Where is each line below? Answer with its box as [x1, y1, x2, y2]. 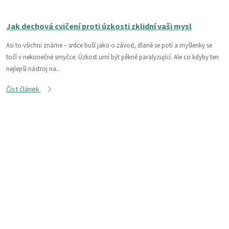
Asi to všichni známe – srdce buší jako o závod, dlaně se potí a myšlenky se [6, 40, 212, 50]
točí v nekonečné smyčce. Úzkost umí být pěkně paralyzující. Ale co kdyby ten [6, 52, 219, 62]
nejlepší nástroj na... [6, 64, 61, 74]
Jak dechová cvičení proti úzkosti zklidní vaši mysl [6, 20, 192, 32]
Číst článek [6, 84, 41, 95]
